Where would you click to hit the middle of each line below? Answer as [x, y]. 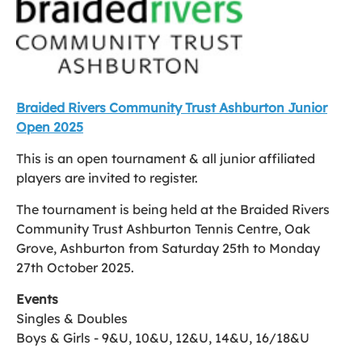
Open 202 [46, 127]
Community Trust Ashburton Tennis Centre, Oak [163, 229]
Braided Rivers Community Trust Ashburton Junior [172, 107]
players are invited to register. [107, 178]
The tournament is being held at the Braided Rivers [173, 209]
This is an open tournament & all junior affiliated [166, 158]
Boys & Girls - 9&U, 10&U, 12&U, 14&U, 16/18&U [163, 338]
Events [37, 299]
